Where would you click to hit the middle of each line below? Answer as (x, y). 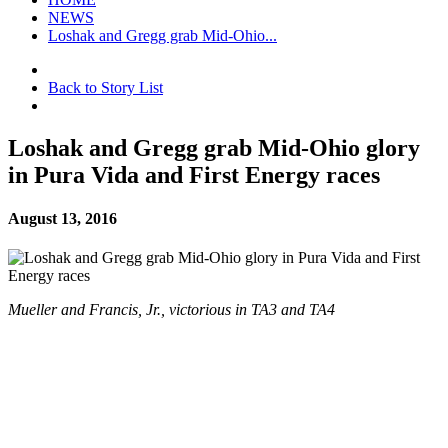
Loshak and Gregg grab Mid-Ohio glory (214, 147)
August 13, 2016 (62, 219)
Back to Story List (105, 87)
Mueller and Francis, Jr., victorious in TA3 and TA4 (171, 310)
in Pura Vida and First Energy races (194, 174)
